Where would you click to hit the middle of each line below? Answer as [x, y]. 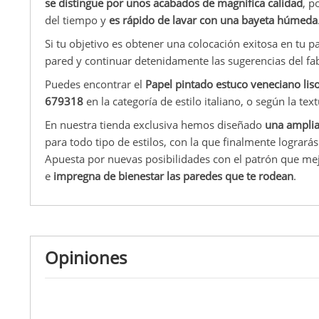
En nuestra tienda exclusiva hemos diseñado [155, 124]
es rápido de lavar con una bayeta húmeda [213, 20]
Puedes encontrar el [95, 84]
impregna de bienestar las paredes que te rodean [173, 176]
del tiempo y [77, 20]
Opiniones [86, 257]
